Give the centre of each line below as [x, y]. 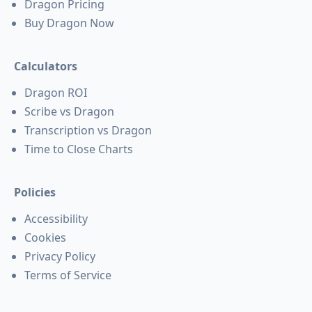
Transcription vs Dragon [88, 131]
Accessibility [56, 219]
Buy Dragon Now [69, 23]
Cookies [45, 238]
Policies [35, 193]
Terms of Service [68, 275]
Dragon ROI [56, 93]
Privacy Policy [60, 257]
